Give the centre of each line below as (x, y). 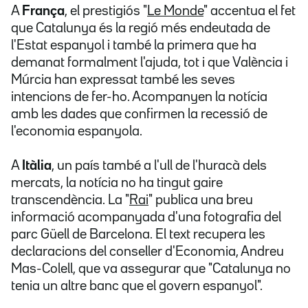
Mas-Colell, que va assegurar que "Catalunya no (151, 269)
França (43, 11)
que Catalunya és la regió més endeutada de (141, 29)
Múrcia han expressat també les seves (123, 80)
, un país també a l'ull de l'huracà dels (159, 166)
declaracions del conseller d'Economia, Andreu (147, 252)
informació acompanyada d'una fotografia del (146, 218)
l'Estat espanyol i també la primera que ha (134, 46)
